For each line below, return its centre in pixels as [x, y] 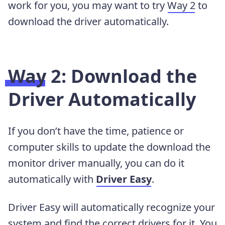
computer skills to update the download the [109, 147]
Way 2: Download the [102, 76]
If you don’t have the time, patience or [96, 131]
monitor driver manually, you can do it [96, 163]
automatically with [52, 179]
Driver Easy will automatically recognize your [111, 207]
